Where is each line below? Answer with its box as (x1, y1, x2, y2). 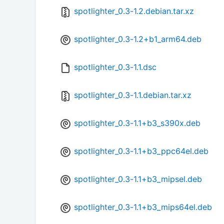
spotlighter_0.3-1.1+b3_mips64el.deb (74, 202, 212, 212)
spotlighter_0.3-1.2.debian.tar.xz (74, 6, 194, 16)
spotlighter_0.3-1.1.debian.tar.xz (74, 90, 191, 100)
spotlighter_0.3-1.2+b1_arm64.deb (74, 34, 201, 44)
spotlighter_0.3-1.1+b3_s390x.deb (74, 118, 200, 128)
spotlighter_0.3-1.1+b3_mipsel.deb (74, 174, 202, 184)
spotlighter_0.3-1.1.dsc (74, 62, 156, 72)
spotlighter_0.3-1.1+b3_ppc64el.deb (74, 146, 208, 156)
